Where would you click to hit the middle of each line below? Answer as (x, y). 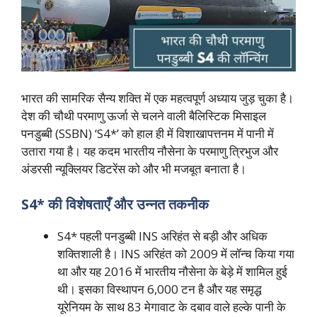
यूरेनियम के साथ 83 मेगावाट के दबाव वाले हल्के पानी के (172, 306)
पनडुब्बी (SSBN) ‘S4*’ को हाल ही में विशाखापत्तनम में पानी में (148, 134)
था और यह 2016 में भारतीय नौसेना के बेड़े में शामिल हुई (172, 271)
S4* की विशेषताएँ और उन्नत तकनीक (115, 204)
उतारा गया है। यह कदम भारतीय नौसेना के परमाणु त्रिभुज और (150, 151)
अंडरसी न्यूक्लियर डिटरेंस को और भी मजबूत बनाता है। (134, 169)
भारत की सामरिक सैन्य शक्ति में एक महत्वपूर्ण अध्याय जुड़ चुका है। (157, 98)
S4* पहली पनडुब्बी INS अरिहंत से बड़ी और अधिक (162, 236)
